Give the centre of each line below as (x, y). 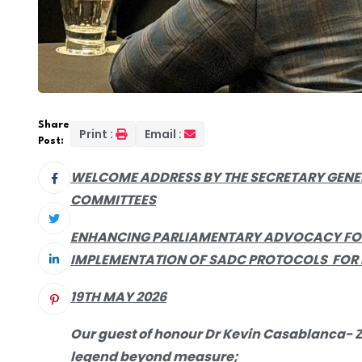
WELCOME (105, 177)
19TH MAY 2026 (118, 297)
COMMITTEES (113, 200)
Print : (96, 134)
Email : (163, 134)
